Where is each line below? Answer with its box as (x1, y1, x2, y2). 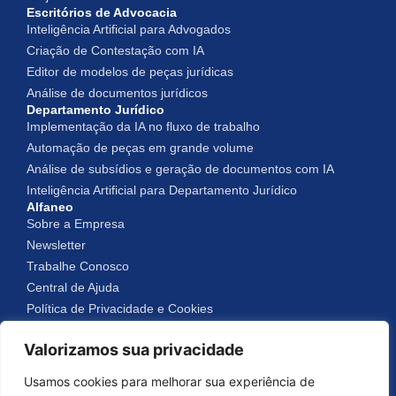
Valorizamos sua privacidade (24, 340, 244, 359)
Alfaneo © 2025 (160, 372, 236, 385)
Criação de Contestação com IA (27, 43, 204, 57)
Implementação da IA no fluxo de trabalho (27, 119, 260, 133)
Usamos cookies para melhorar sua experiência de (24, 374, 315, 389)
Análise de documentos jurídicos (27, 86, 208, 100)
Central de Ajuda (27, 280, 119, 294)
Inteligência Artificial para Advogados (27, 22, 231, 36)
